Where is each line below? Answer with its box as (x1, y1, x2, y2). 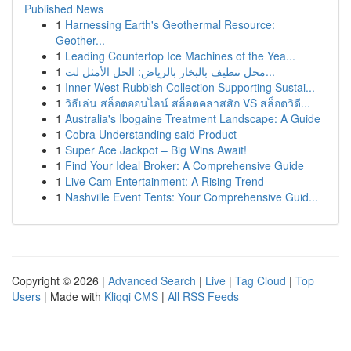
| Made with (41, 288, 104, 304)
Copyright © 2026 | (12, 273, 108, 288)
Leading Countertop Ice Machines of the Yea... (65, 48, 295, 63)
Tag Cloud (235, 273, 286, 288)
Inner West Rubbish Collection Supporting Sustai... (65, 79, 315, 95)
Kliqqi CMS (104, 288, 158, 304)
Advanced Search (108, 273, 196, 288)
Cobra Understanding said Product (65, 126, 237, 142)
